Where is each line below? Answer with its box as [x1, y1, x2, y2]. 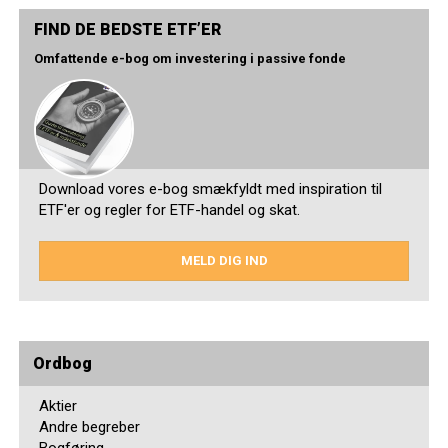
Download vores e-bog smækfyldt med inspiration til [39, 179, 383, 198]
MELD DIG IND [180, 252, 268, 268]
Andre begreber [39, 417, 141, 436]
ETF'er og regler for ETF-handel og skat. [39, 200, 301, 219]
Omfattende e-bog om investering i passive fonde [34, 50, 347, 66]
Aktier [39, 396, 78, 415]
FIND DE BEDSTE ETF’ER [34, 19, 222, 39]
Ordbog [33, 353, 93, 373]
